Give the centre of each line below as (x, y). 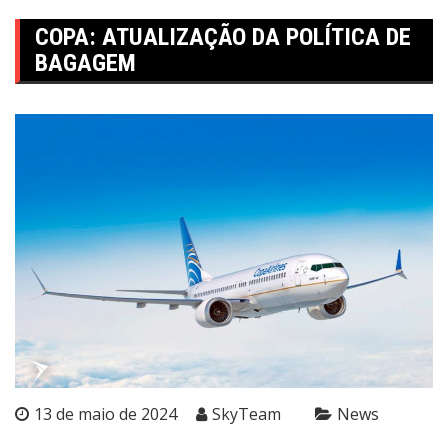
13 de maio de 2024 (105, 413)
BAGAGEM (85, 63)
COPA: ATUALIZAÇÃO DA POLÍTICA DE (223, 37)
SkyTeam (246, 413)
